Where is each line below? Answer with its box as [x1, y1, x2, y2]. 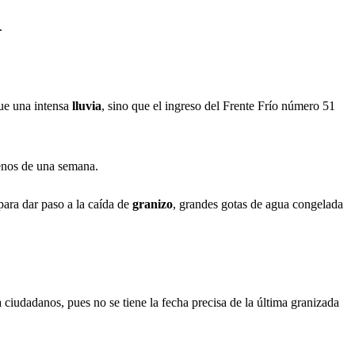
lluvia [72, 99, 101, 113]
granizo [132, 197, 173, 212]
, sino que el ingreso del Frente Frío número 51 [101, 99, 335, 113]
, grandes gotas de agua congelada [173, 197, 343, 212]
